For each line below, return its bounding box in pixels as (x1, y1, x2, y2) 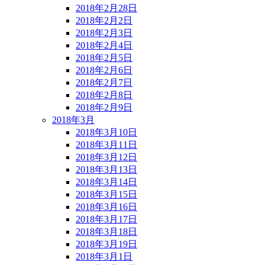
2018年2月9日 (76, 102, 132, 112)
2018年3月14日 (76, 176, 137, 187)
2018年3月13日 (76, 164, 137, 174)
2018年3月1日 (76, 251, 132, 261)
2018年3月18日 (76, 226, 137, 237)
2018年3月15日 (76, 189, 137, 199)
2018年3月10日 (76, 127, 137, 137)
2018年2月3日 (76, 27, 132, 38)
